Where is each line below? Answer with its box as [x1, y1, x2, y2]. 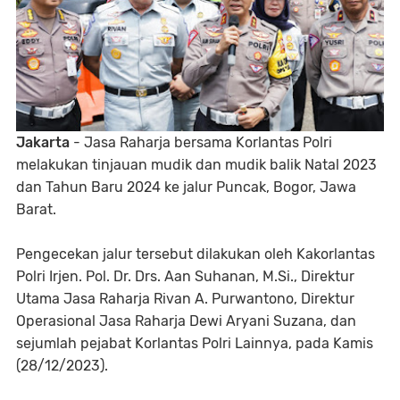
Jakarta [16, 133, 70, 151]
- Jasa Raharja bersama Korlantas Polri [70, 133, 332, 151]
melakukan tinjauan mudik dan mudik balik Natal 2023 [16, 155, 377, 173]
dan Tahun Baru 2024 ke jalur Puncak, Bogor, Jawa [16, 178, 356, 196]
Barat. [16, 200, 56, 218]
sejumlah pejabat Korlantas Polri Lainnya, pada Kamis [16, 334, 373, 352]
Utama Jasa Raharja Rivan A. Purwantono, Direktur [16, 289, 354, 307]
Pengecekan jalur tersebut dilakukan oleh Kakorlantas [16, 245, 375, 262]
